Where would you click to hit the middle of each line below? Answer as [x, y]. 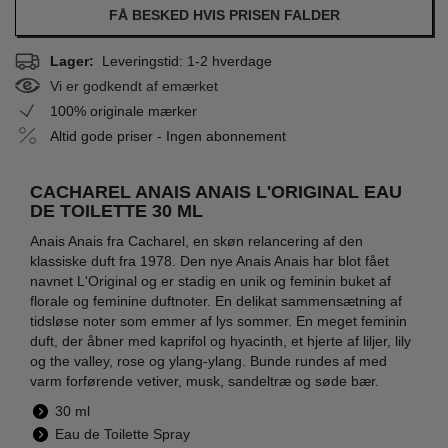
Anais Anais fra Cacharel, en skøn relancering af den [196, 241]
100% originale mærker [123, 110]
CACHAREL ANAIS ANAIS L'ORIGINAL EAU [216, 192]
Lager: [72, 60]
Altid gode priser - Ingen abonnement [168, 135]
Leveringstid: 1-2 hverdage [183, 60]
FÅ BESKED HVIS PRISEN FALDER [224, 15]
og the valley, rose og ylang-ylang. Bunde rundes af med [208, 361]
